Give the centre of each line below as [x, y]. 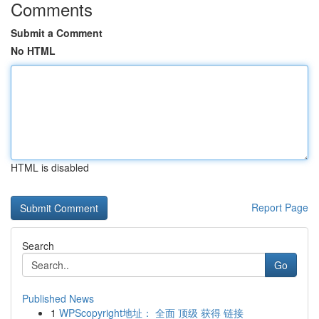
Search [38, 246]
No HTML [33, 51]
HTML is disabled [50, 167]
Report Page [280, 207]
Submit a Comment [57, 33]
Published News [58, 298]
